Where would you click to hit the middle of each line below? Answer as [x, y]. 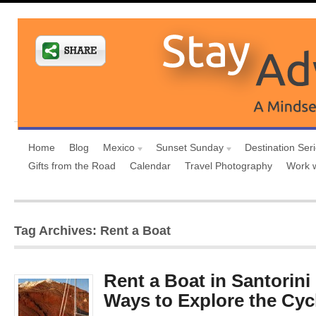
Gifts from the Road [72, 166]
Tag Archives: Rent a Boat [92, 231]
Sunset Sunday [190, 147]
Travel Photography [229, 166]
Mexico [119, 147]
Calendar [150, 166]
